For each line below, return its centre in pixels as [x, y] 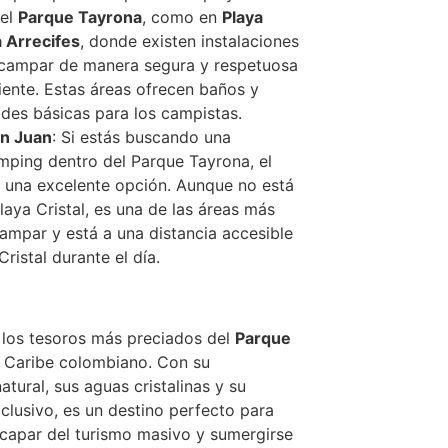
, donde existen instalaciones [189, 41]
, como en [181, 17]
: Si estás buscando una [141, 137]
